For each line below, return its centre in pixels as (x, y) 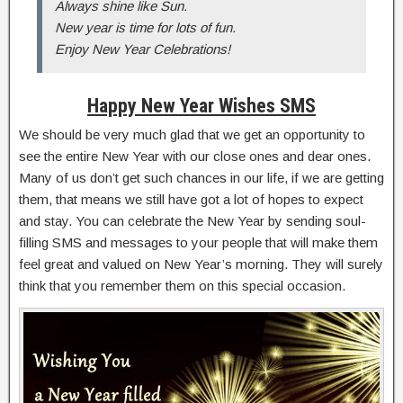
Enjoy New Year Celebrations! (143, 49)
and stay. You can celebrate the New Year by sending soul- (193, 220)
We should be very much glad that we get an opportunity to (192, 134)
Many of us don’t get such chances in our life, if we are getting (201, 177)
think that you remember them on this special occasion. (182, 285)
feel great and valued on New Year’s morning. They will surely (201, 264)
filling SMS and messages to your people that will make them (198, 242)
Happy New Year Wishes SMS (201, 105)
